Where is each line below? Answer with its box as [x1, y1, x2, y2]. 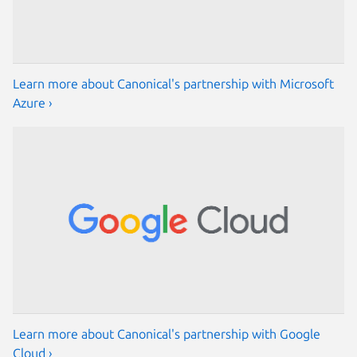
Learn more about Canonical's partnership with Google [13, 326, 320, 341]
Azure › [13, 95, 53, 110]
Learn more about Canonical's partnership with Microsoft [13, 76, 334, 91]
